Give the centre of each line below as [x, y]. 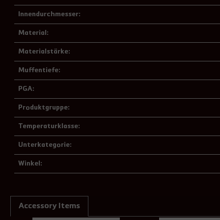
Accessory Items [49, 206]
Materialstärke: [44, 52]
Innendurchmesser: [49, 14]
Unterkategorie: [45, 145]
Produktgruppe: [44, 108]
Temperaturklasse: [49, 126]
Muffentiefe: [39, 70]
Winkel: [30, 164]
